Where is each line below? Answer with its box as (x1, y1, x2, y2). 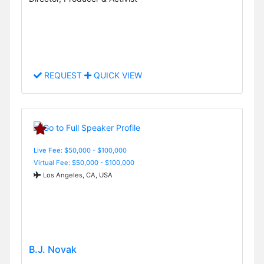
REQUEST (42, 70, 84, 81)
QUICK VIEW (91, 70, 142, 81)
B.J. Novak (29, 243, 77, 256)
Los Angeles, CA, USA (41, 170, 113, 179)
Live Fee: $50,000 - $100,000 (34, 146, 127, 154)
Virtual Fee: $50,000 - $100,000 (34, 158, 134, 167)
